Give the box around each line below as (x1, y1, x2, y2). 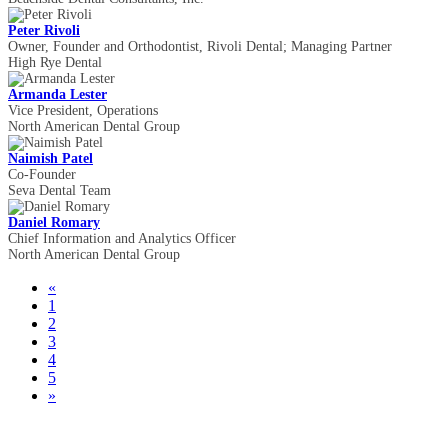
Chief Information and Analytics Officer (8, 231, 236, 247)
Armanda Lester (8, 87, 107, 103)
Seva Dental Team (8, 183, 111, 199)
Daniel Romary (8, 215, 100, 231)
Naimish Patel (8, 151, 93, 167)
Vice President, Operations (8, 103, 158, 119)
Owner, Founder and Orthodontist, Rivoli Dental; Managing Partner (8, 39, 392, 55)
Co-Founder (8, 167, 76, 183)
